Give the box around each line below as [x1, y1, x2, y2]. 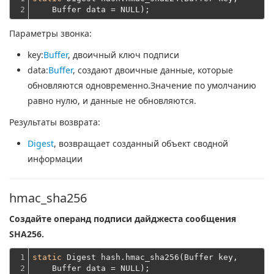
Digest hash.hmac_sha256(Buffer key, [62, 253, 238, 262]
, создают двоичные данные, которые [73, 64, 233, 76]
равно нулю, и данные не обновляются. [28, 95, 196, 106]
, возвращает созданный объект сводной [54, 138, 228, 149]
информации [28, 153, 83, 165]
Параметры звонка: [9, 28, 92, 39]
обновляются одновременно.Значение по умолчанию [28, 80, 256, 91]
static [32, 253, 62, 262]
